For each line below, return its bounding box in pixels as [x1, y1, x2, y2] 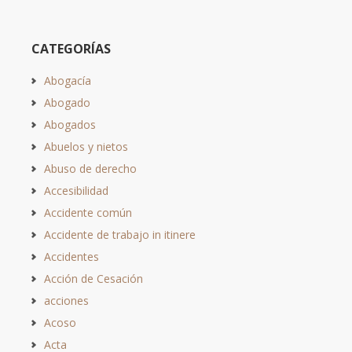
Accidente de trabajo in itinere [44, 226, 196, 242]
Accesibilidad [44, 182, 108, 198]
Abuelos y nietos [44, 138, 128, 154]
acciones [44, 292, 89, 308]
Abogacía [44, 72, 91, 88]
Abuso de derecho [44, 160, 137, 176]
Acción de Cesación [44, 270, 143, 286]
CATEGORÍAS [31, 39, 111, 57]
